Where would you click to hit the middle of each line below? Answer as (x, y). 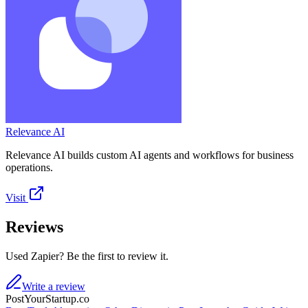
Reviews (34, 227)
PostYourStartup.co (47, 298)
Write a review (54, 286)
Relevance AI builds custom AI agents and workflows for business (150, 155)
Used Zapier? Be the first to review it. (87, 256)
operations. (29, 167)
